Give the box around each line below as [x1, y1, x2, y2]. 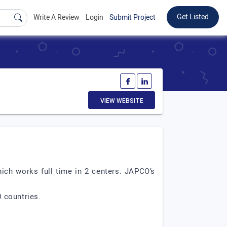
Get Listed [177, 12, 209, 22]
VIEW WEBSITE [100, 97, 143, 104]
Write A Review [33, 12, 80, 23]
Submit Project [109, 12, 156, 23]
